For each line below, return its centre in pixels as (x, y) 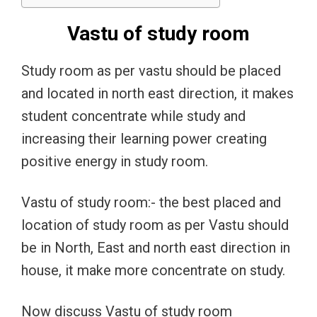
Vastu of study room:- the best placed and (151, 202)
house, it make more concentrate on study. (153, 270)
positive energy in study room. (115, 161)
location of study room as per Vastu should (155, 225)
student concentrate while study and (133, 116)
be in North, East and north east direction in (156, 248)
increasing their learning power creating (144, 139)
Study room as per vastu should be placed (151, 71)
